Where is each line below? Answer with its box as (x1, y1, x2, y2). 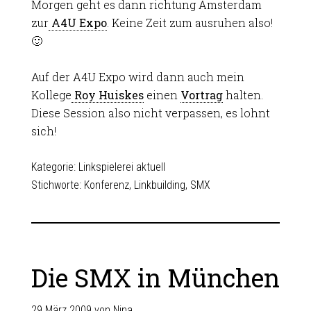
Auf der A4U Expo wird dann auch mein (31, 69, 244, 84)
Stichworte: (31, 178, 84, 192)
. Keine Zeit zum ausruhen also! (106, 15, 273, 30)
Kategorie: (31, 160, 78, 174)
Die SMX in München (31, 261, 280, 294)
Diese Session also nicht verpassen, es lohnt (31, 106, 270, 120)
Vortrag (180, 87, 223, 102)
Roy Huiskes (71, 87, 144, 102)
